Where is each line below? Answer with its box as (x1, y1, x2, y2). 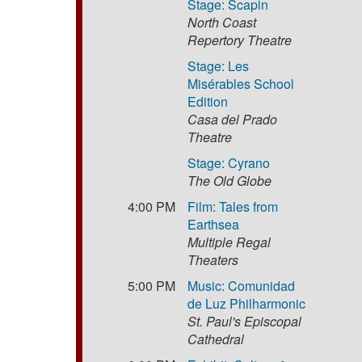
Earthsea (187, 214, 240, 234)
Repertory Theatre (187, 30, 293, 49)
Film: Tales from (187, 196, 279, 216)
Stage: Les (187, 56, 250, 75)
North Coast (187, 12, 257, 32)
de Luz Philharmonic (187, 293, 306, 313)
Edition (187, 91, 229, 111)
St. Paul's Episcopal (187, 311, 302, 330)
